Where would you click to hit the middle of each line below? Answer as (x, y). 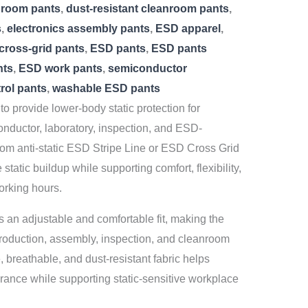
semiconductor (147, 68)
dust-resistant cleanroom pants (147, 9)
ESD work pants (60, 68)
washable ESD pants (106, 88)
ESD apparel (188, 29)
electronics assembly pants (78, 29)
